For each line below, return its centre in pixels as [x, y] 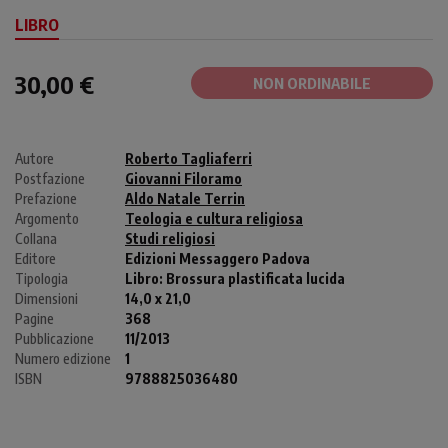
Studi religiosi [170, 238]
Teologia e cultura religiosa [214, 218]
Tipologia [41, 278]
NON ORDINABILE [311, 82]
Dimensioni [46, 298]
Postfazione [50, 178]
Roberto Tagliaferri [188, 158]
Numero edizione [63, 358]
